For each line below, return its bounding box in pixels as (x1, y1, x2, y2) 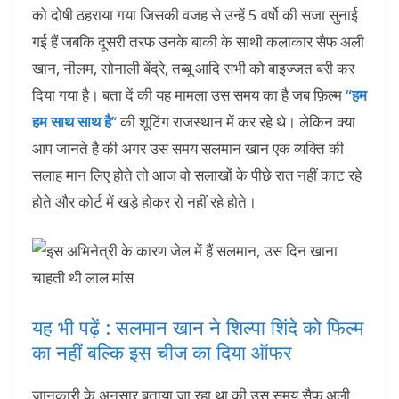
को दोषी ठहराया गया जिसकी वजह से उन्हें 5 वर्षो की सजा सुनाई (32, 4, 358, 25)
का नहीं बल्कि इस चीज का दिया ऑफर (32, 338, 292, 365)
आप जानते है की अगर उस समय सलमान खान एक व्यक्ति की (32, 137, 344, 159)
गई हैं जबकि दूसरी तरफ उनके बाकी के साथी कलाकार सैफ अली (32, 30, 364, 52)
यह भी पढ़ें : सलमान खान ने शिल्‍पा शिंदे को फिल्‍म (32, 313, 363, 340)
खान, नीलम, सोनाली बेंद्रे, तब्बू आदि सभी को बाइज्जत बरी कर (32, 57, 354, 78)
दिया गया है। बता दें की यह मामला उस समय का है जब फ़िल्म (32, 84, 346, 105)
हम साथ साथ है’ (32, 110, 114, 132)
